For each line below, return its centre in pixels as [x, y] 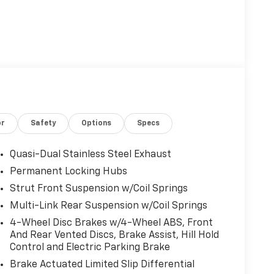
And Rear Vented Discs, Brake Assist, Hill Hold [114, 235]
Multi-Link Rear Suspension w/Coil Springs [108, 206]
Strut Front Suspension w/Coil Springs [98, 189]
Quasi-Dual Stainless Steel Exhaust [90, 154]
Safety [43, 123]
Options [97, 123]
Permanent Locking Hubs [68, 172]
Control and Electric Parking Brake [90, 247]
